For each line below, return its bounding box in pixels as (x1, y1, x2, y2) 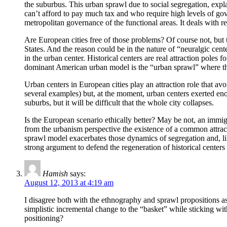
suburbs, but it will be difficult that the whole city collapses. (24, 98, 214, 107)
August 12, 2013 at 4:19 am (24, 178, 113, 187)
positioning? (24, 214, 63, 223)
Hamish (43, 169, 68, 178)
